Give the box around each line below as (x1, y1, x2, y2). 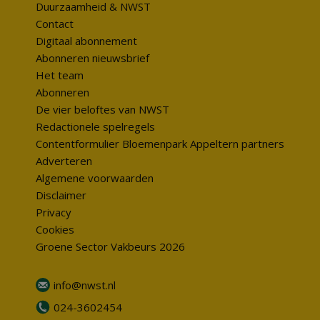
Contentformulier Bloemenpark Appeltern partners (36, 136, 284, 151)
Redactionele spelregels (36, 119, 155, 134)
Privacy (36, 205, 71, 220)
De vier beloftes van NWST (36, 102, 169, 117)
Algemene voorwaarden (36, 171, 154, 186)
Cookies (36, 222, 74, 237)
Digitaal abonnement (36, 34, 137, 49)
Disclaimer (36, 188, 86, 203)
